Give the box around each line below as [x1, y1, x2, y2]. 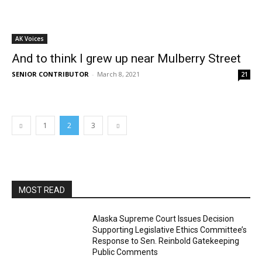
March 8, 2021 [97, 70, 140, 78]
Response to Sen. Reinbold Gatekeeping [92, 236, 240, 246]
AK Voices [15, 35, 44, 43]
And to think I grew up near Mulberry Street [12, 51, 241, 65]
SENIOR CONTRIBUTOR [12, 70, 89, 78]
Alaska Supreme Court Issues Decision [92, 214, 235, 223]
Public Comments [92, 247, 158, 257]
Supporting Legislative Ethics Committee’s [92, 225, 247, 235]
